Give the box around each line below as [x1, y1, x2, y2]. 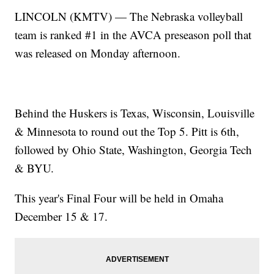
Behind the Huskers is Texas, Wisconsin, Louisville [15, 105, 255, 121]
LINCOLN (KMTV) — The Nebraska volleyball [15, 9, 243, 24]
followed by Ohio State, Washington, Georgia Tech [15, 142, 253, 158]
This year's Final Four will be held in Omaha [15, 190, 224, 206]
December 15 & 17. [15, 209, 108, 224]
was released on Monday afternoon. [15, 45, 181, 61]
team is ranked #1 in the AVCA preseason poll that [15, 27, 252, 43]
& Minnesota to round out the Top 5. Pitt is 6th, [15, 124, 240, 139]
